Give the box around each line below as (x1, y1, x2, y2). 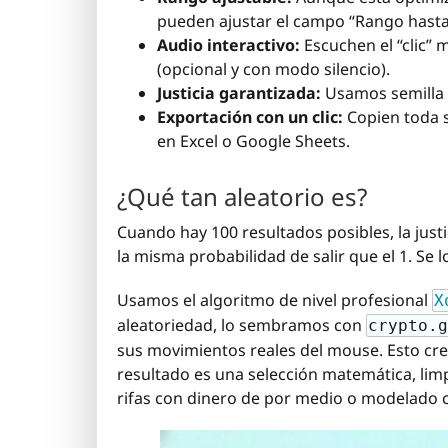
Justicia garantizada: (157, 82, 321, 104)
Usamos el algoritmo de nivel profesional (117, 289, 432, 312)
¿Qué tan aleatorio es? (117, 180, 367, 214)
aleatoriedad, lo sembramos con (117, 314, 366, 337)
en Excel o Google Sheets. (157, 130, 350, 152)
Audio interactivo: (157, 34, 300, 56)
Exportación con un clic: (157, 106, 343, 128)
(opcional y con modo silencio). (157, 58, 390, 80)
